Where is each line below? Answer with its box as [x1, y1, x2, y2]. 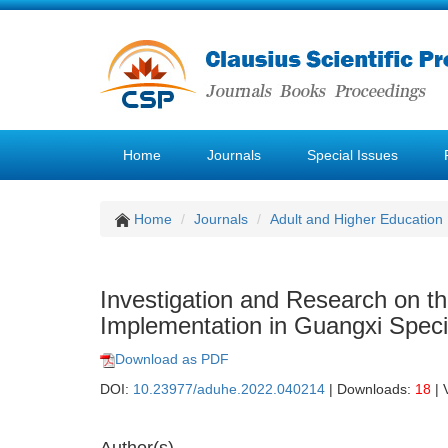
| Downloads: [325, 381, 415, 397]
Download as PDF [115, 351, 229, 367]
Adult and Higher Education [270, 211, 443, 227]
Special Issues [307, 147, 398, 163]
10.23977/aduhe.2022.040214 [133, 381, 325, 397]
